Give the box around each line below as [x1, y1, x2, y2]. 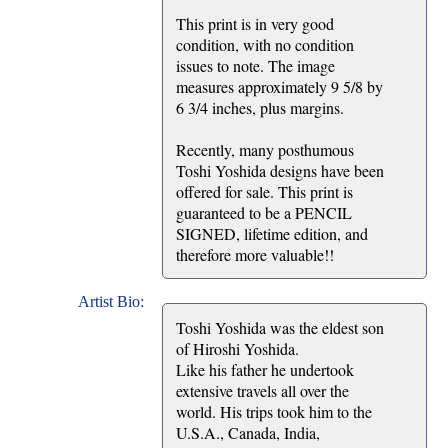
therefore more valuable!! [176, 243, 334, 265]
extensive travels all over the [176, 379, 349, 401]
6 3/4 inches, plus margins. [176, 96, 344, 118]
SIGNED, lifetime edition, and [176, 222, 368, 244]
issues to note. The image [176, 54, 335, 76]
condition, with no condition [176, 33, 354, 55]
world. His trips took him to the [176, 400, 372, 422]
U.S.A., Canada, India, [176, 421, 320, 443]
